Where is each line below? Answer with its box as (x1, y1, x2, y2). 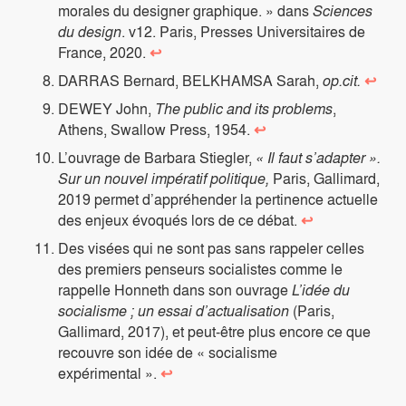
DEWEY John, (58, 98, 155, 120)
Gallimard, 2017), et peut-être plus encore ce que (58, 321, 371, 343)
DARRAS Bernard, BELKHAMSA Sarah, (58, 70, 323, 92)
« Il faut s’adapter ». (256, 147, 381, 169)
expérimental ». (58, 362, 160, 384)
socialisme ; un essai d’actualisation (58, 300, 289, 322)
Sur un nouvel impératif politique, (58, 168, 269, 189)
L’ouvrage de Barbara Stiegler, (58, 147, 256, 169)
